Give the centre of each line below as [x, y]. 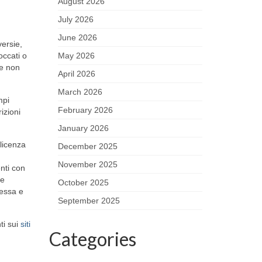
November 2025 [87, 164]
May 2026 [76, 56]
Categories [92, 239]
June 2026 [77, 37]
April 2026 [76, 74]
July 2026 [75, 19]
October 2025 [83, 182]
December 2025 [87, 146]
